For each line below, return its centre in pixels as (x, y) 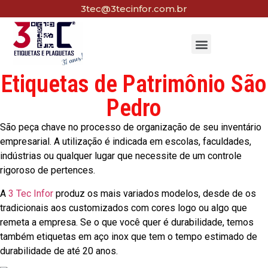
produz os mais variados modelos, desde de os (155, 193)
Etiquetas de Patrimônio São (134, 84)
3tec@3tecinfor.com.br (134, 9)
